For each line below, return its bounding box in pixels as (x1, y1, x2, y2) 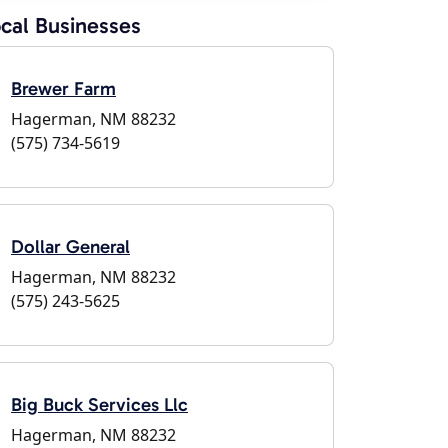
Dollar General (11, 235, 130, 258)
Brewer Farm (11, 77, 116, 100)
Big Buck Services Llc (11, 393, 188, 416)
